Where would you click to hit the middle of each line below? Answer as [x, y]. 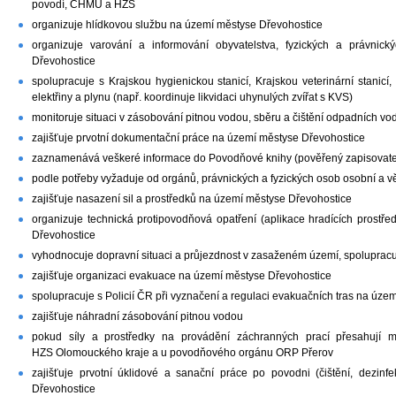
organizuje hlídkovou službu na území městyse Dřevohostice [177, 24]
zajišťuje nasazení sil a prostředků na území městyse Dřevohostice [192, 198]
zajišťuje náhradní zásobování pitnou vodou [137, 316]
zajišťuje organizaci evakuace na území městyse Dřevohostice [182, 275]
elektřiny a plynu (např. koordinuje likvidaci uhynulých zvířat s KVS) [192, 97]
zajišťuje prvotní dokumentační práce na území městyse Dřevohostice [198, 137]
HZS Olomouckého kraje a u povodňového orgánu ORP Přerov [183, 352]
